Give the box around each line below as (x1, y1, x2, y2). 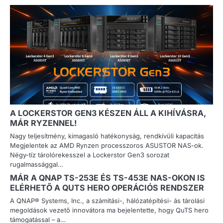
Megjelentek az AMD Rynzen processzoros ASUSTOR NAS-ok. (10, 141, 204, 150)
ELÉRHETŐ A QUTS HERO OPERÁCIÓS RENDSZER (10, 183, 204, 193)
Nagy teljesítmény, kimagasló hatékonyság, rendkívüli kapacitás (10, 132, 204, 140)
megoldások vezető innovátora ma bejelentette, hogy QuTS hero (10, 206, 209, 215)
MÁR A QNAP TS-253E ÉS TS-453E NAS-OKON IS (10, 173, 205, 183)
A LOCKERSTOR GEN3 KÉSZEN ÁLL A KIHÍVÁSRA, (10, 108, 206, 118)
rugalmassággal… (10, 160, 63, 169)
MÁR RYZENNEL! (10, 118, 77, 128)
